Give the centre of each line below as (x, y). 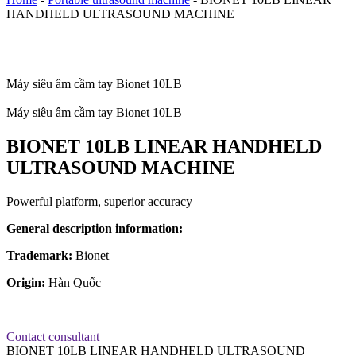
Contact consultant (53, 336)
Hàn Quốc (75, 282)
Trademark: (41, 255)
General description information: (95, 228)
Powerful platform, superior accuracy (99, 201)
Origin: (27, 282)
